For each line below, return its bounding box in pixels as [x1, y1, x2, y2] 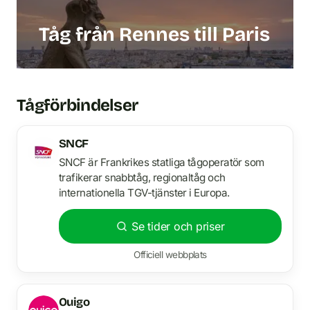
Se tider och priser [131, 219, 225, 233]
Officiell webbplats [134, 248, 207, 260]
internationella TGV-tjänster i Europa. [59, 185, 230, 199]
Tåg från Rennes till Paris [39, 23, 270, 46]
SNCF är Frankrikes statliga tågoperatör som [59, 155, 264, 169]
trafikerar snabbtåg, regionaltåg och [59, 170, 226, 184]
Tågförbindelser [17, 95, 138, 115]
